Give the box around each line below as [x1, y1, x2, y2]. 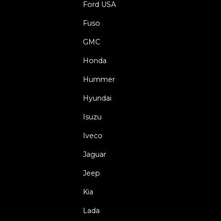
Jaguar [83, 149, 106, 159]
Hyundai [83, 93, 111, 103]
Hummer [83, 74, 115, 84]
